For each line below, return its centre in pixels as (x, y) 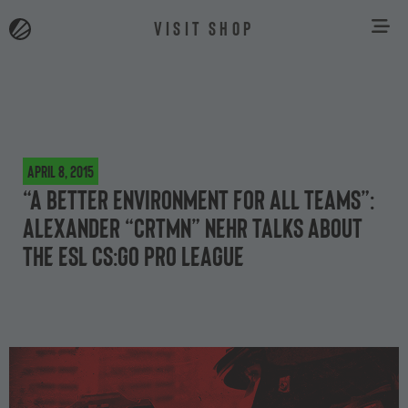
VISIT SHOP (204, 27)
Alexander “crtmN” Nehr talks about (193, 227)
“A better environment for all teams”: (199, 199)
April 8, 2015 (61, 171)
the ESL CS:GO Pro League (133, 255)
